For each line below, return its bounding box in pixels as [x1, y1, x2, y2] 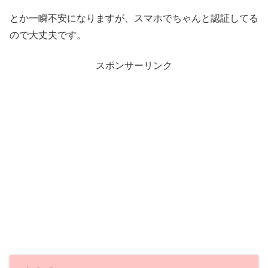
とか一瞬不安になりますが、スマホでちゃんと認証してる [10, 13, 258, 24]
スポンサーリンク [96, 60, 172, 71]
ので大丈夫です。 [10, 30, 86, 41]
